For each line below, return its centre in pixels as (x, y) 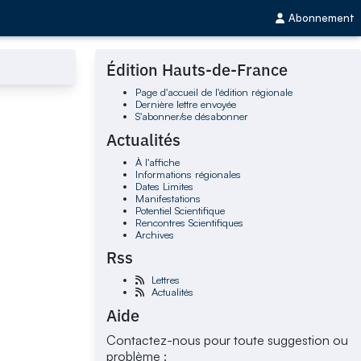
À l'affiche (157, 162)
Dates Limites (164, 186)
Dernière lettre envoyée (185, 104)
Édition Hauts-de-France (197, 70)
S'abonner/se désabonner (191, 116)
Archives (154, 234)
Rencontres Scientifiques (189, 222)
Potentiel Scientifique (180, 210)
